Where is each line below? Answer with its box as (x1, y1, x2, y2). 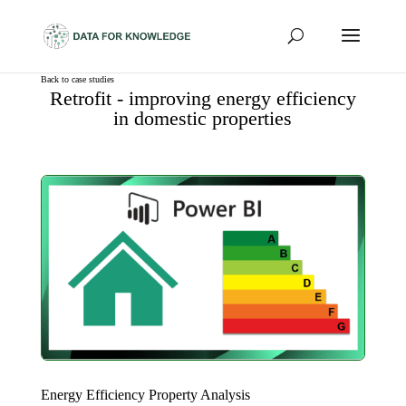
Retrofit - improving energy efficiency (49, 87, 356, 110)
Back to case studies (40, 74, 114, 84)
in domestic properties (113, 107, 293, 130)
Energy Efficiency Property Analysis (40, 386, 250, 402)
